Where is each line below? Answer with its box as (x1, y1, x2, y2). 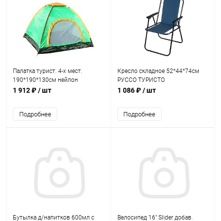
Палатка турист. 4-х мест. (13, 68, 82, 74)
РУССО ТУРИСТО (117, 76, 165, 83)
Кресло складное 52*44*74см (117, 68, 199, 74)
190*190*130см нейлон (13, 76, 78, 83)
